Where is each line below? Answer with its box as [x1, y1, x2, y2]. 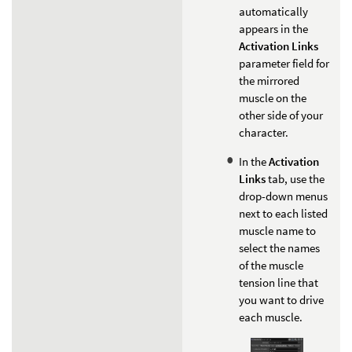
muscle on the [239, 90, 306, 105]
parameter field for [239, 55, 329, 71]
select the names [239, 240, 320, 255]
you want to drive [239, 291, 324, 307]
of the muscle [239, 257, 303, 273]
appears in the [239, 20, 308, 36]
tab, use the [266, 170, 324, 186]
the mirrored [239, 72, 299, 88]
